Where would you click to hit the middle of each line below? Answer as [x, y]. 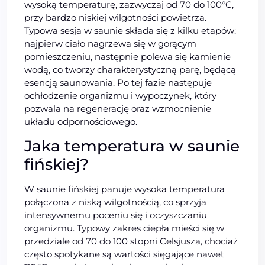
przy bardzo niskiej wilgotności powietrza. [116, 17]
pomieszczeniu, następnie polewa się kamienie [128, 56]
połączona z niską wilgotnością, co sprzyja [116, 202]
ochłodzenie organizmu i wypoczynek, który [121, 95]
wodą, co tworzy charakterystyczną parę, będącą [130, 69]
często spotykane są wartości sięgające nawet [125, 254]
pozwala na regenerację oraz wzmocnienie [118, 108]
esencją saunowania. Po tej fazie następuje [118, 82]
